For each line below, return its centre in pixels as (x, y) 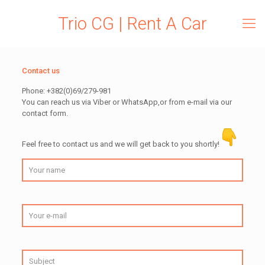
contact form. (45, 113)
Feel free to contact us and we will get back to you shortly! (120, 144)
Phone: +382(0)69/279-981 (66, 91)
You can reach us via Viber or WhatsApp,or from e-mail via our (127, 102)
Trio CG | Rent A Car (132, 24)
